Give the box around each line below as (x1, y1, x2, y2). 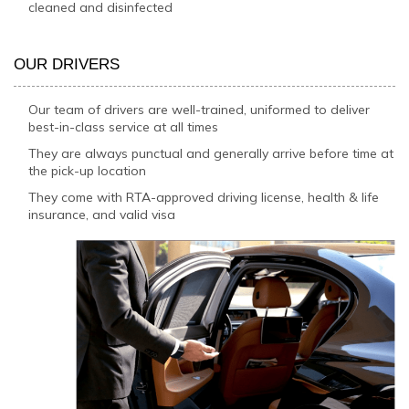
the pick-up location (28, 162, 147, 179)
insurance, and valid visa (28, 205, 176, 223)
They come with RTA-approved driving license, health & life (28, 188, 380, 205)
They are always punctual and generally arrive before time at (28, 144, 394, 162)
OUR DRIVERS (14, 56, 120, 74)
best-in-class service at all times (28, 118, 219, 135)
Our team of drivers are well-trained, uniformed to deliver (28, 100, 371, 118)
